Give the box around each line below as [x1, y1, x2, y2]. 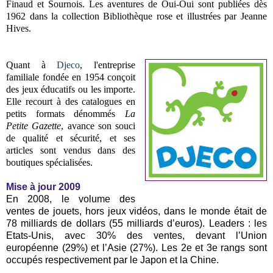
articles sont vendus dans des [6, 144, 136, 155]
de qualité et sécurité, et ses [6, 132, 136, 143]
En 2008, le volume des [6, 193, 136, 204]
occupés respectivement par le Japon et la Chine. [6, 254, 219, 265]
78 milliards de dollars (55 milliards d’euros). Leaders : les [6, 218, 267, 229]
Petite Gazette [6, 120, 62, 131]
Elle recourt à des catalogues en [6, 96, 136, 107]
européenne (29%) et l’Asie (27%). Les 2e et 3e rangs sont [6, 242, 267, 253]
